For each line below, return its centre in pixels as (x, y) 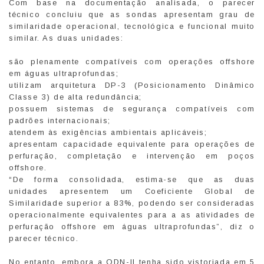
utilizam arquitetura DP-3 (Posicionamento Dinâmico (132, 85)
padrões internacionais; (60, 121)
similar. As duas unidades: (66, 38)
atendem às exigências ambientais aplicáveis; (108, 133)
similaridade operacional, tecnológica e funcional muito (132, 27)
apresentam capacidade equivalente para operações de (132, 144)
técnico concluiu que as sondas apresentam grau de (132, 15)
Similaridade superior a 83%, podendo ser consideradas (132, 203)
